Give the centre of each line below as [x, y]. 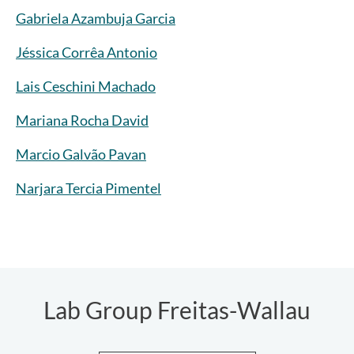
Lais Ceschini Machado [86, 87]
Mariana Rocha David [82, 121]
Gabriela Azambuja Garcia [96, 19]
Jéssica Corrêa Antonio [87, 53]
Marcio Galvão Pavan [81, 154]
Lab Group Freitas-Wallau [177, 310]
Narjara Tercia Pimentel [88, 188]
